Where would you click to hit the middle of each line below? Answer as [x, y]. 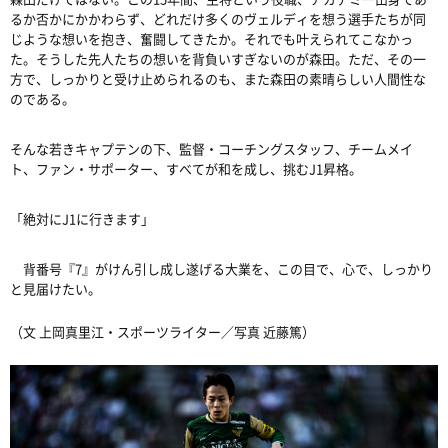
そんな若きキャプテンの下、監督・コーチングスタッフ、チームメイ [211, 148]
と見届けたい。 [55, 288]
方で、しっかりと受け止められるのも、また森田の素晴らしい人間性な [218, 78]
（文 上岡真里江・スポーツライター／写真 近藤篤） [162, 331]
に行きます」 [115, 218]
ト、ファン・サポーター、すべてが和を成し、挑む [159, 168]
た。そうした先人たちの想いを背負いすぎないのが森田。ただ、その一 [218, 58]
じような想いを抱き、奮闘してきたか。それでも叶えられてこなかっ [211, 38]
